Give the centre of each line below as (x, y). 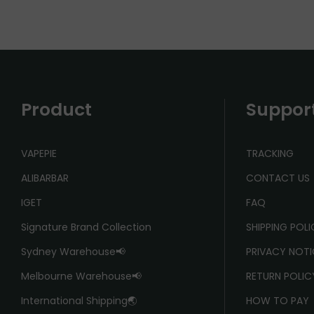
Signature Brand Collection (86, 227)
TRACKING (270, 153)
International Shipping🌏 (79, 301)
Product (56, 110)
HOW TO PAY (278, 301)
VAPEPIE (39, 153)
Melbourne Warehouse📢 (81, 276)
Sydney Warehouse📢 (73, 252)
